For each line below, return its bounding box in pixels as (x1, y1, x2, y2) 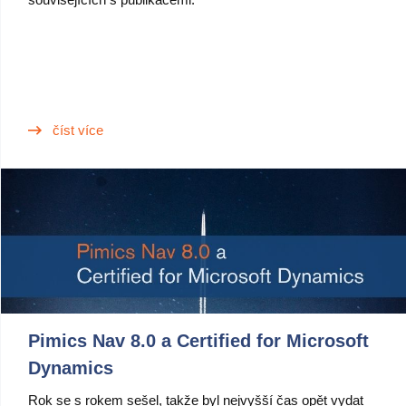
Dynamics (28, 358, 113, 378)
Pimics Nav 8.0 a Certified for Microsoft (28, 331, 369, 351)
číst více (53, 122, 103, 138)
